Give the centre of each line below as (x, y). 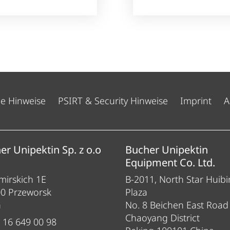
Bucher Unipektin (167, 150)
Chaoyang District (162, 218)
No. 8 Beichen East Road (177, 205)
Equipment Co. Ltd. (170, 163)
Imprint (196, 101)
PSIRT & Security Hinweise (113, 101)
